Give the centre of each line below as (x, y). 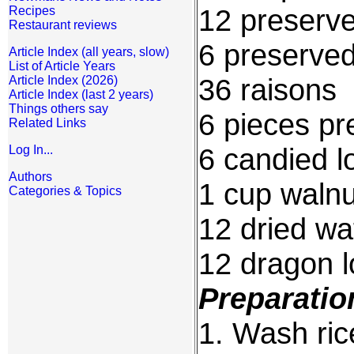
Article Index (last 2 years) (81, 94)
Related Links (47, 123)
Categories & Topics (65, 191)
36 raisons (267, 90)
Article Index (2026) (63, 80)
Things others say (58, 109)
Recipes (32, 11)
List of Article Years (62, 66)
